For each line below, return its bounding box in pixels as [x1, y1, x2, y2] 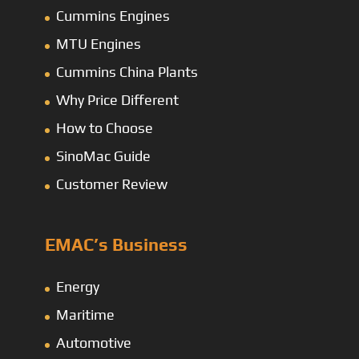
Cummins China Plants [56, 63, 198, 80]
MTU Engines [56, 34, 141, 52]
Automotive [56, 334, 131, 352]
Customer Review [56, 175, 167, 192]
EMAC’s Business [45, 234, 188, 256]
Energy [56, 278, 99, 296]
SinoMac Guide [56, 147, 151, 164]
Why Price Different [56, 91, 179, 108]
